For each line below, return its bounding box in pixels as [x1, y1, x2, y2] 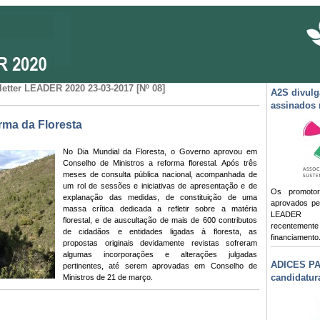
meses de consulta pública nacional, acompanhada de [63, 170, 257, 179]
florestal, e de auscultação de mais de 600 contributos [63, 216, 257, 225]
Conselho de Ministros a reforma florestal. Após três [63, 159, 257, 168]
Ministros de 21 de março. [63, 273, 153, 282]
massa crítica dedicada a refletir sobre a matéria [63, 204, 257, 214]
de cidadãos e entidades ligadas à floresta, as [63, 227, 257, 236]
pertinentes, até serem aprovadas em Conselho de [63, 261, 257, 271]
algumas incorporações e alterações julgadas [63, 250, 257, 259]
